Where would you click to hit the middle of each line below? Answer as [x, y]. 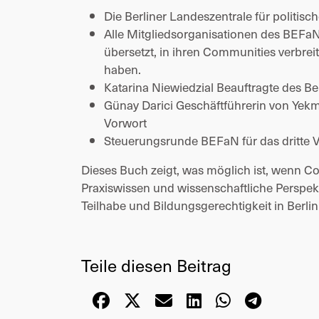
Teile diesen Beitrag [156, 265]
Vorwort [125, 122]
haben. [122, 69]
